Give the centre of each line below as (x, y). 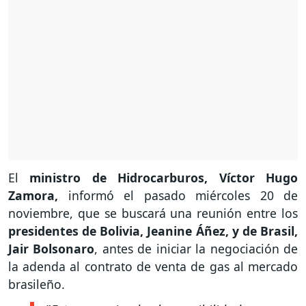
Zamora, (33, 196)
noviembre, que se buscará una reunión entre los (153, 213)
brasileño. (37, 284)
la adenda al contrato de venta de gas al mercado (153, 267)
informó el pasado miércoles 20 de (178, 196)
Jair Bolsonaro (52, 249)
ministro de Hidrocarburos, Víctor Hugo (164, 178)
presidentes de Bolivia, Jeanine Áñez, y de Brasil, (153, 231)
